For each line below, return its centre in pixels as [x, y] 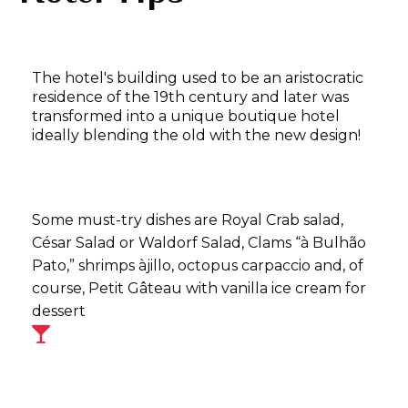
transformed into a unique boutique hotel [186, 117]
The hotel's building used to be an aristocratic [198, 78]
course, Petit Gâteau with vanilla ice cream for [199, 289]
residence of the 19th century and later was [190, 97]
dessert [59, 311]
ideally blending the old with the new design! [196, 136]
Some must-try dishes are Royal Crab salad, [188, 220]
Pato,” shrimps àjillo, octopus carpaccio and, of [198, 266]
